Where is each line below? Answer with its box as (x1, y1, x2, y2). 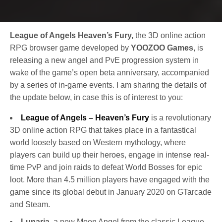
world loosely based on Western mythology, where (10, 138, 186, 147)
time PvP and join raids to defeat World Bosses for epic (10, 163, 202, 171)
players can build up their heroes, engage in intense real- (10, 150, 209, 159)
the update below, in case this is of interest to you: (10, 93, 183, 102)
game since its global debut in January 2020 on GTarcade (10, 187, 212, 196)
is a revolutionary (151, 113, 211, 122)
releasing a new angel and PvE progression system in (10, 55, 199, 64)
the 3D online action (135, 31, 206, 40)
